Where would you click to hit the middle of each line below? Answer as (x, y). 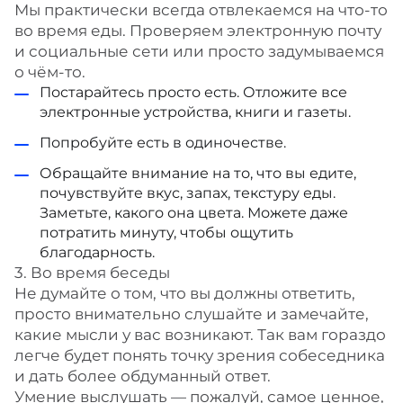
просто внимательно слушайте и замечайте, (192, 314)
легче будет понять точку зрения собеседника (200, 355)
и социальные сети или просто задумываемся (199, 51)
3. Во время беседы (92, 273)
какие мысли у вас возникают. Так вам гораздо (200, 335)
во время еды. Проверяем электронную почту (198, 31)
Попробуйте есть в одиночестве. (163, 143)
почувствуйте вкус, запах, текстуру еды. (188, 193)
